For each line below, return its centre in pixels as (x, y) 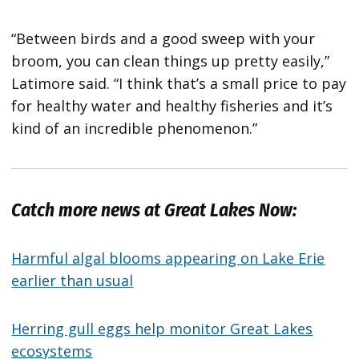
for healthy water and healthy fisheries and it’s (172, 105)
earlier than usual (73, 280)
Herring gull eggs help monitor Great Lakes (162, 328)
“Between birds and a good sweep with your (163, 38)
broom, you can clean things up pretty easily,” (171, 61)
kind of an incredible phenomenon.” (135, 128)
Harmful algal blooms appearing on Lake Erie (168, 258)
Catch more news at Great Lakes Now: (154, 210)
